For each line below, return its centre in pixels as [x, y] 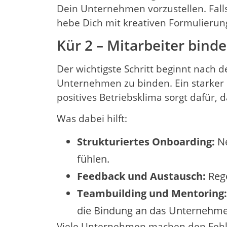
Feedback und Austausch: [141, 176]
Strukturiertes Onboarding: [146, 141]
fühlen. [93, 159]
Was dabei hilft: [92, 119]
